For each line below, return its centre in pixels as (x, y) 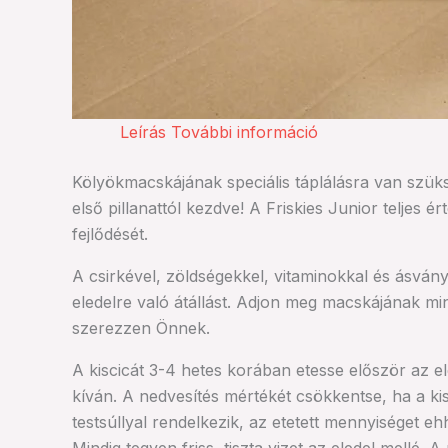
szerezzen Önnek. (141, 328)
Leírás (143, 132)
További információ (244, 132)
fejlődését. (110, 234)
